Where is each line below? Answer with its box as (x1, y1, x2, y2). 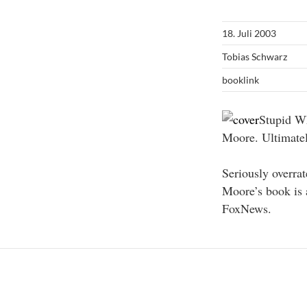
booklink (222, 74, 259, 86)
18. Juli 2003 (222, 27, 276, 39)
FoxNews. (222, 200, 271, 217)
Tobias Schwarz (222, 51, 287, 62)
